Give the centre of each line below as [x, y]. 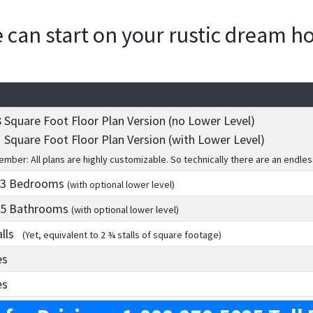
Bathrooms [38, 209]
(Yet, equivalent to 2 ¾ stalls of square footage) [122, 235]
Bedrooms [36, 184]
